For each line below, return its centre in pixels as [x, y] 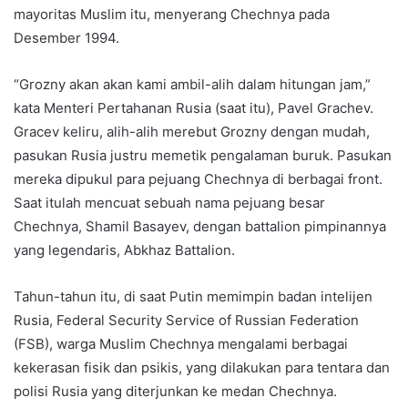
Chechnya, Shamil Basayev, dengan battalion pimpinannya [200, 227]
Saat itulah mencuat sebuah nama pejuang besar [169, 203]
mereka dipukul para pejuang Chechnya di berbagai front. [198, 179]
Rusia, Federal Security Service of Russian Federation [186, 321]
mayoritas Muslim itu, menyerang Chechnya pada [172, 15]
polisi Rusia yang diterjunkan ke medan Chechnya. [175, 392]
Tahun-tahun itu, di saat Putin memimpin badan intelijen [193, 297]
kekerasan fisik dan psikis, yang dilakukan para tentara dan [202, 368]
